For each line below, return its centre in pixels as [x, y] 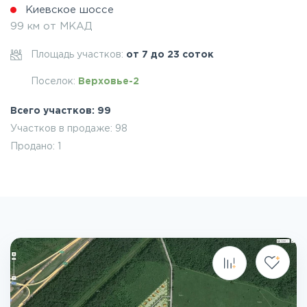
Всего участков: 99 [61, 111]
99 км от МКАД [51, 26]
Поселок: [54, 82]
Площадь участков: [78, 55]
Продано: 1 [36, 147]
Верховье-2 [109, 82]
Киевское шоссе [70, 10]
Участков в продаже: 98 [69, 129]
